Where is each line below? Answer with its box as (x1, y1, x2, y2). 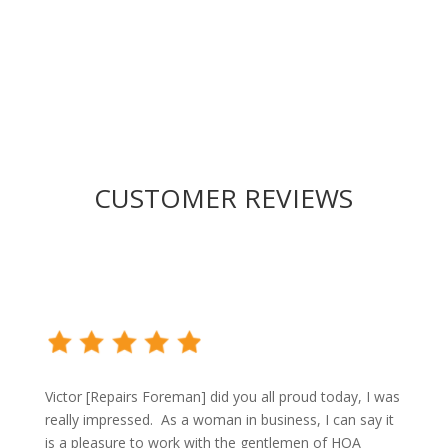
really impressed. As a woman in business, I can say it (44, 409, 394, 429)
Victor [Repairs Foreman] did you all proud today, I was (44, 386, 400, 406)
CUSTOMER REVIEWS (94, 179, 354, 216)
